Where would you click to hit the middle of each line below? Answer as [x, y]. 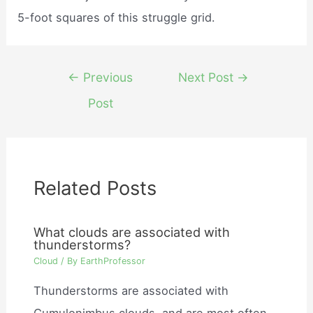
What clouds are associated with [132, 232]
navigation [72, 95]
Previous [107, 77]
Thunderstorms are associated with [131, 290]
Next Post [208, 77]
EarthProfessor [113, 261]
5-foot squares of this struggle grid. [117, 17]
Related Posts [95, 188]
